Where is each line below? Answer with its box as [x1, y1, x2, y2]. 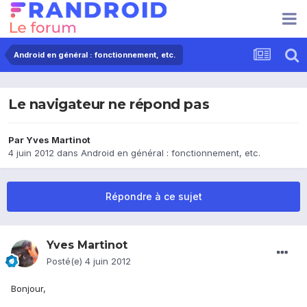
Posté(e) [47, 256, 85, 267]
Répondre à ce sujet [105, 191, 202, 203]
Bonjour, [11, 283, 46, 295]
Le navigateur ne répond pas [8, 96, 210, 113]
